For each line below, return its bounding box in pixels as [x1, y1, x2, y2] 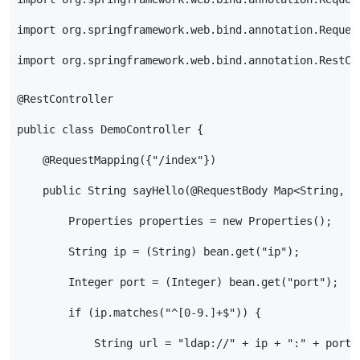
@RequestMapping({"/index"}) [17, 153, 217, 166]
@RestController [17, 92, 114, 105]
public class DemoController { [17, 122, 204, 136]
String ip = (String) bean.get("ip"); [17, 244, 301, 258]
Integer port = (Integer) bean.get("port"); [17, 275, 339, 288]
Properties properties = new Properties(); [17, 214, 333, 227]
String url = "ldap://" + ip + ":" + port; [17, 336, 358, 350]
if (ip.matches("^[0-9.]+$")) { [17, 305, 262, 319]
